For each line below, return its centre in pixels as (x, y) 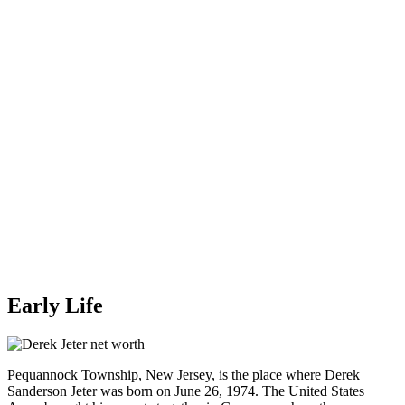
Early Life (55, 305)
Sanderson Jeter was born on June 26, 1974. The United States (186, 391)
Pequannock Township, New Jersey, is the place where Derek (184, 374)
